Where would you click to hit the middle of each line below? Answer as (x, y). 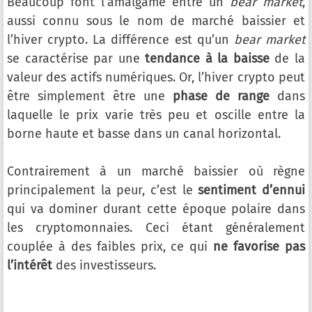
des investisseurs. (104, 266)
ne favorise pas (259, 247)
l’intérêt (30, 266)
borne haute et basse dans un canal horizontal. (144, 134)
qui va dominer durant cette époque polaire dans (156, 209)
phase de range (221, 96)
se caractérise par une (76, 59)
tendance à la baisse (207, 59)
